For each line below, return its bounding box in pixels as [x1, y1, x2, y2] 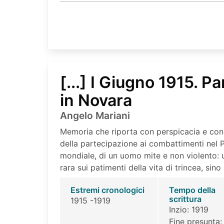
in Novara [60, 90, 132, 110]
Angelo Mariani [60, 109, 130, 121]
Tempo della [168, 184, 215, 195]
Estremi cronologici [70, 184, 144, 195]
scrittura [168, 193, 201, 204]
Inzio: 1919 [168, 204, 208, 214]
